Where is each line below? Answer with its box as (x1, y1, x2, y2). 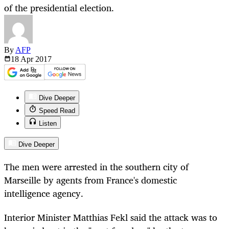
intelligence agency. (4, 186, 83, 201)
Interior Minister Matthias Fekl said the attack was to (4, 209, 217, 225)
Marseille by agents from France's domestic (4, 172, 177, 188)
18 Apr (11, 55, 35, 64)
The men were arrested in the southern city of (4, 159, 189, 175)
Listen (39, 120, 57, 128)
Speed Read (39, 107, 75, 115)
